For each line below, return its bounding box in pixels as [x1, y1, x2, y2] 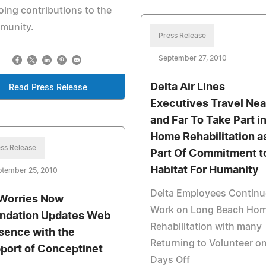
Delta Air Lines [150, 82, 225, 93]
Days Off [150, 255, 190, 265]
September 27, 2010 [158, 55, 227, 62]
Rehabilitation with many [150, 222, 262, 232]
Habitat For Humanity [150, 165, 259, 176]
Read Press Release [8, 84, 87, 92]
